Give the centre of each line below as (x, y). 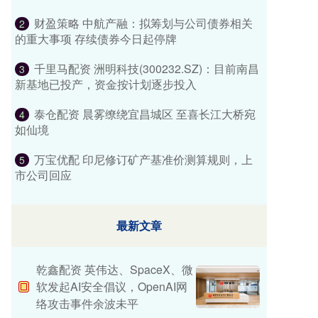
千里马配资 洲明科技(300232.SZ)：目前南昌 (147, 68)
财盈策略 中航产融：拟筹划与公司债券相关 (143, 23)
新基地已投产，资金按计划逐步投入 (106, 84)
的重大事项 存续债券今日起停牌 (96, 38)
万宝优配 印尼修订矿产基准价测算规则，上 (143, 159)
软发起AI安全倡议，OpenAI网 (112, 286)
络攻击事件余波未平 (87, 303)
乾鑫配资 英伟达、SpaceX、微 (115, 269)
